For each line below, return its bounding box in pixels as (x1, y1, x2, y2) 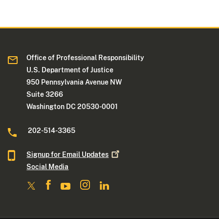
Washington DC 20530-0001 (26, 102, 118, 110)
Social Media (26, 162, 69, 171)
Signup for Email (26, 150, 82, 158)
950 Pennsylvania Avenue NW (26, 78, 122, 86)
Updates (82, 150, 109, 158)
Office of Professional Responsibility (26, 53, 145, 62)
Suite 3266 (26, 90, 64, 98)
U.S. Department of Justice (26, 66, 114, 74)
